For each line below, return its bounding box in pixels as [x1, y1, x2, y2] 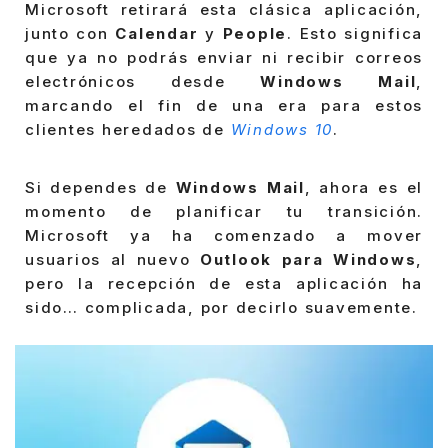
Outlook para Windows [199, 249, 417, 269]
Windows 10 [224, 120, 333, 140]
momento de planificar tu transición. [25, 201, 423, 221]
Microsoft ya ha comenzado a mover [25, 225, 423, 245]
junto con [25, 24, 116, 44]
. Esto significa [287, 24, 424, 44]
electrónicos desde [25, 72, 261, 92]
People [222, 24, 288, 44]
